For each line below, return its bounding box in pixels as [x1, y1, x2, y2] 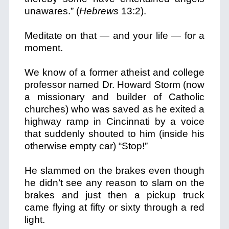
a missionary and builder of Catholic [24, 91, 205, 102]
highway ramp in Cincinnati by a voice [24, 116, 205, 127]
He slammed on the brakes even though [24, 165, 205, 176]
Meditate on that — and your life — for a [24, 30, 205, 41]
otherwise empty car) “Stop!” [24, 141, 148, 151]
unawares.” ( [24, 6, 79, 16]
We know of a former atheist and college [24, 67, 205, 78]
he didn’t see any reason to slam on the [24, 177, 205, 188]
